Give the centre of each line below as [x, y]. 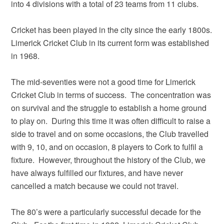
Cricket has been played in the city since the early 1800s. [112, 30]
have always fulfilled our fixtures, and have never [97, 173]
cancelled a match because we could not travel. [95, 186]
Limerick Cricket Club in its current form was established [110, 43]
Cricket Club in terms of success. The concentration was [111, 95]
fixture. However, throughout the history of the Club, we [108, 160]
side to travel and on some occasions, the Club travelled [110, 134]
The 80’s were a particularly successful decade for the [106, 212]
